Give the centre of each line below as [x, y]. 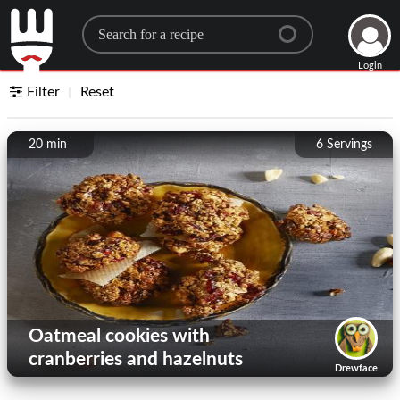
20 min [48, 145]
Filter [44, 92]
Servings [350, 145]
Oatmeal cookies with [119, 336]
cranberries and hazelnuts [136, 359]
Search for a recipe [169, 28]
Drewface [356, 368]
